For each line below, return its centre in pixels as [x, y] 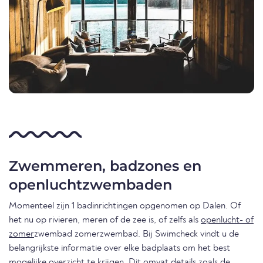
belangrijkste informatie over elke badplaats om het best [119, 248]
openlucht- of [227, 220]
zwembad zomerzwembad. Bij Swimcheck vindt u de [136, 234]
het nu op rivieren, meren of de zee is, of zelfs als [105, 220]
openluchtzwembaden [90, 184]
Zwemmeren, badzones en [105, 166]
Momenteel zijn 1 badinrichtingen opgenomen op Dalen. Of [125, 206]
